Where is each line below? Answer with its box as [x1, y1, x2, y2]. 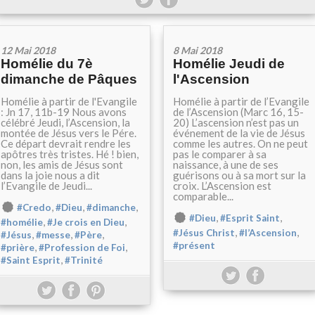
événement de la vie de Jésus [173, 127, 305, 139]
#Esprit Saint [220, 212, 280, 224]
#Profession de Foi [39, 242, 125, 254]
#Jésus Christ [173, 227, 235, 239]
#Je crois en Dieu [47, 217, 124, 229]
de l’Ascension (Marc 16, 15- [173, 105, 304, 118]
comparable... [173, 190, 233, 202]
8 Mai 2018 [173, 44, 222, 56]
